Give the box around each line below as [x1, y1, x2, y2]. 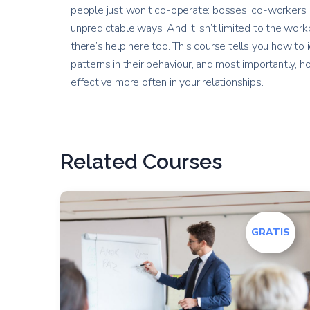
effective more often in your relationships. [71, 75, 264, 90]
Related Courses [60, 149, 222, 174]
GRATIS [251, 226, 290, 239]
